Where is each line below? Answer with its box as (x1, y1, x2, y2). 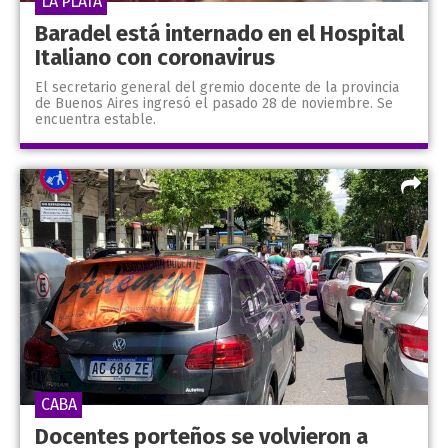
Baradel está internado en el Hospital (35, 19, 404, 47)
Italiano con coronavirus (35, 43, 275, 71)
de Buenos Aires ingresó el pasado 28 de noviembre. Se (35, 94, 393, 112)
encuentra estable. (35, 110, 156, 128)
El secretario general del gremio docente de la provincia (35, 78, 399, 96)
